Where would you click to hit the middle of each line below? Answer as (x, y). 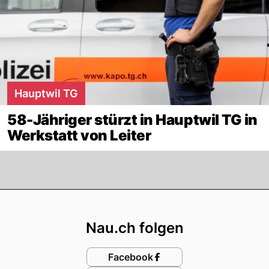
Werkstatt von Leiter (79, 135)
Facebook (130, 257)
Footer (164, 201)
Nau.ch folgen (134, 228)
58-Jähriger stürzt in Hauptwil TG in (132, 119)
